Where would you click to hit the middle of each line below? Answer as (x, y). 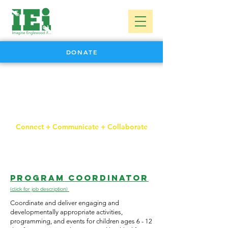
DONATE (82, 52)
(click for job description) (40, 189)
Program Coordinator (79, 178)
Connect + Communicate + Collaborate (81, 127)
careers (81, 106)
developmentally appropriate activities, (66, 212)
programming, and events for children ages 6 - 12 (81, 221)
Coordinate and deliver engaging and (65, 203)
